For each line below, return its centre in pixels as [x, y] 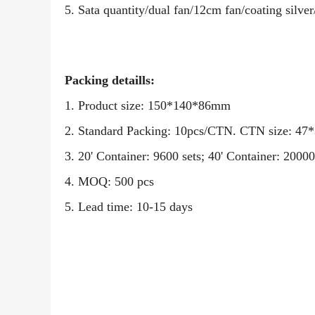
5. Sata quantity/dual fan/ [129, 10]
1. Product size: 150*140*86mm [148, 106]
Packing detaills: [110, 81]
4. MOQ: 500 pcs [109, 182]
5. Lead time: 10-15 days [129, 207]
